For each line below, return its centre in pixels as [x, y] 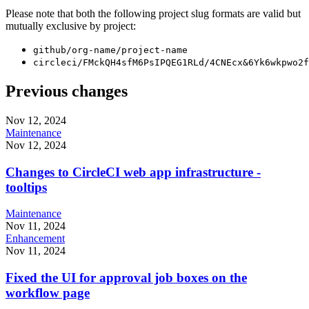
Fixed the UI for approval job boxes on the [126, 277]
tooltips [26, 187]
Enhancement [35, 239]
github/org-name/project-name [110, 50]
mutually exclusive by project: [71, 26]
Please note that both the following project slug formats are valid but [153, 13]
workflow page [48, 292]
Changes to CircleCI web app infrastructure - [133, 172]
